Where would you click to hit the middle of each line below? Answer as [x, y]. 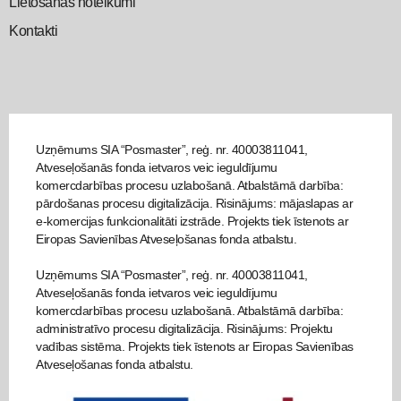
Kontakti [33, 31]
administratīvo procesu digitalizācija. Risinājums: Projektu [184, 328]
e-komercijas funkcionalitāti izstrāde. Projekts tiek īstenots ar [192, 221]
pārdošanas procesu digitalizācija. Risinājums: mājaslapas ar [194, 203]
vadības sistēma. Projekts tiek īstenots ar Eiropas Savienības [195, 346]
